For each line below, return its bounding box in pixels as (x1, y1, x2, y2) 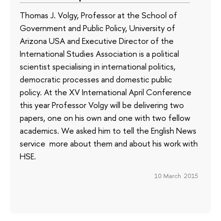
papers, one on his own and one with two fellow (20, 111, 190, 123)
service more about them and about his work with (20, 137, 198, 149)
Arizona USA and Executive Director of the (20, 35, 174, 46)
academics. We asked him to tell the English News (20, 124, 196, 136)
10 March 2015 (154, 171, 198, 181)
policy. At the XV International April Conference (20, 86, 191, 98)
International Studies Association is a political (20, 47, 179, 59)
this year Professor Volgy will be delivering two (20, 99, 184, 110)
